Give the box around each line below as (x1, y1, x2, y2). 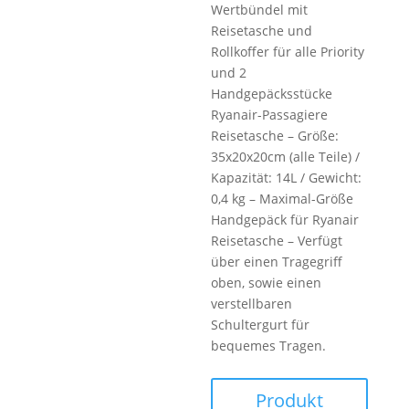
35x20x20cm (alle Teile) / (211, 147, 361, 165)
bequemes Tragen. (211, 336, 327, 354)
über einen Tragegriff (211, 252, 343, 270)
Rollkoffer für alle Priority (211, 42, 365, 60)
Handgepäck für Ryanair (211, 210, 360, 228)
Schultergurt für (211, 315, 310, 333)
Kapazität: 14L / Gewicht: (211, 168, 362, 186)
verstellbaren (211, 294, 293, 312)
